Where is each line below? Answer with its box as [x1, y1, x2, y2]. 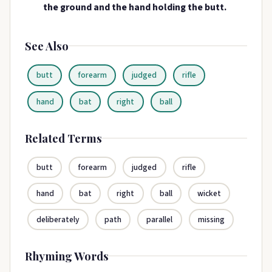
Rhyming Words [25, 248, 109, 264]
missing [197, 214, 225, 226]
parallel [146, 214, 173, 226]
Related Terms [25, 130, 102, 146]
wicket [197, 188, 221, 200]
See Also [25, 38, 69, 54]
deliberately [36, 214, 80, 226]
